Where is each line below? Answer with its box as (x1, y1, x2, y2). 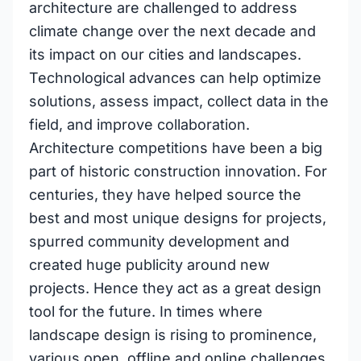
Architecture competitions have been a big (29, 139, 322, 156)
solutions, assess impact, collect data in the (29, 93, 329, 110)
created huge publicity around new (29, 256, 270, 273)
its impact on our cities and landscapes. (29, 46, 301, 63)
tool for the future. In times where (29, 303, 263, 320)
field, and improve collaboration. (29, 116, 250, 133)
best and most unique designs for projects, (29, 210, 326, 226)
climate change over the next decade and (29, 23, 316, 39)
